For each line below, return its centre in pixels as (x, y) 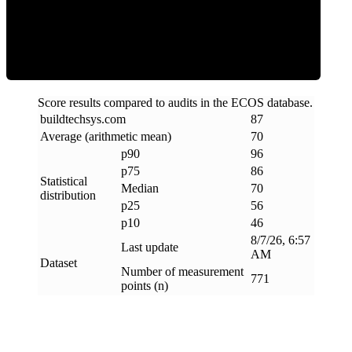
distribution (68, 195)
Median (140, 188)
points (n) (145, 285)
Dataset (59, 262)
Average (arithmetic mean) (106, 136)
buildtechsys (71, 119)
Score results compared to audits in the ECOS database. (175, 102)
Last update (150, 247)
